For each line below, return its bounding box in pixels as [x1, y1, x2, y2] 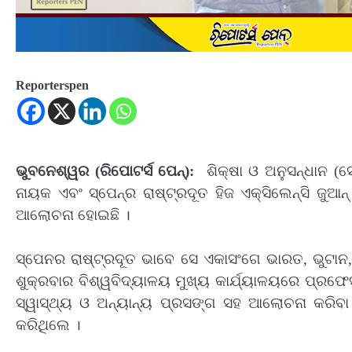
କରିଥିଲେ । [16, 317, 81, 334]
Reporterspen [16, 78, 89, 92]
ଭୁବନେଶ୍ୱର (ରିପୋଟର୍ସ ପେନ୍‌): [16, 162, 195, 179]
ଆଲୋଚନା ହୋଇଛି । [16, 206, 130, 223]
